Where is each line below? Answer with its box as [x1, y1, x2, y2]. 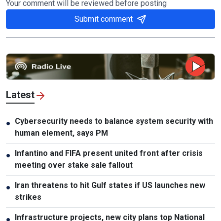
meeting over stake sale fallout [15, 160, 133, 170]
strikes [15, 192, 41, 202]
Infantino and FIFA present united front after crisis [15, 148, 203, 158]
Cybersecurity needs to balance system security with [15, 116, 213, 126]
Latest [6, 88, 35, 101]
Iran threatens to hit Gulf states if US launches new [15, 180, 205, 190]
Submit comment [74, 14, 133, 24]
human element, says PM [15, 128, 108, 138]
